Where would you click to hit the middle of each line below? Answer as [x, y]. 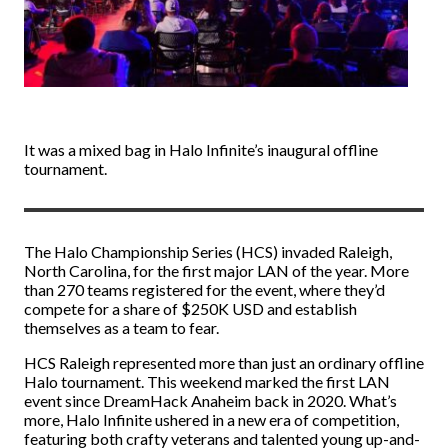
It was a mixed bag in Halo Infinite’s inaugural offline [201, 149]
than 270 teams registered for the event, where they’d [204, 289]
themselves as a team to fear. [121, 327]
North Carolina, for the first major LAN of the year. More [216, 270]
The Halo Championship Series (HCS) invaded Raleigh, [208, 251]
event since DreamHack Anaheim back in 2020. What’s [210, 400]
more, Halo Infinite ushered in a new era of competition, [211, 419]
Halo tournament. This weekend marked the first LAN [207, 381]
